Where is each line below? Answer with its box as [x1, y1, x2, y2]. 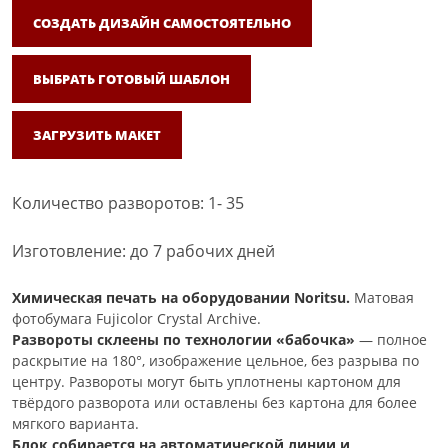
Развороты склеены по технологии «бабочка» [12, 330, 355, 349]
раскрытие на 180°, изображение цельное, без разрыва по [12, 351, 419, 370]
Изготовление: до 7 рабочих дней [12, 240, 275, 262]
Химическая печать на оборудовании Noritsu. [12, 288, 350, 307]
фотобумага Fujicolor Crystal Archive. [12, 309, 261, 328]
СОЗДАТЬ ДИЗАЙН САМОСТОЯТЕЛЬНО [33, 13, 291, 32]
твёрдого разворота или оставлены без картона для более [12, 393, 417, 412]
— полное [355, 330, 427, 349]
